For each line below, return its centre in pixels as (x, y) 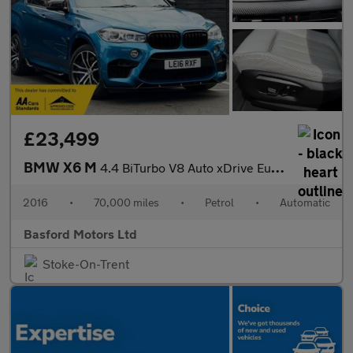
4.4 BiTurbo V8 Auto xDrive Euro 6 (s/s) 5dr (186, 167)
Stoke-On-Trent (86, 263)
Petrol (219, 202)
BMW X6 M (62, 167)
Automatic (305, 202)
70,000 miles (126, 202)
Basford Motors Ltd (80, 233)
